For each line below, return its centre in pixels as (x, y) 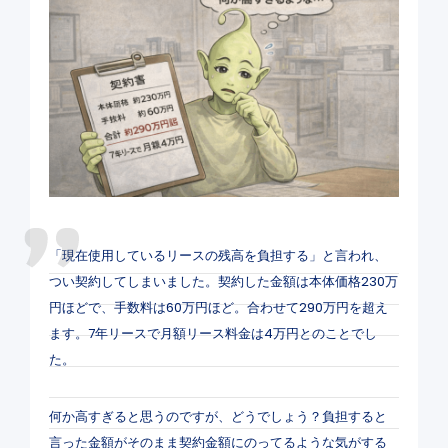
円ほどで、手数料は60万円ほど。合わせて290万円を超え (218, 308)
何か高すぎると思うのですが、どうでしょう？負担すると (217, 417)
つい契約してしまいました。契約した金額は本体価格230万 (223, 282)
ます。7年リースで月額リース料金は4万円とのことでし (212, 334)
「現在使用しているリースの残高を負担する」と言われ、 (217, 256)
